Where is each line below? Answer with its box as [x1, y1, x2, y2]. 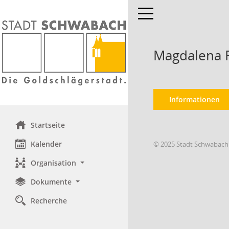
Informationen [169, 95, 220, 104]
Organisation [31, 158, 76, 168]
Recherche [31, 196, 67, 205]
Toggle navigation [138, 8, 198, 17]
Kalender [31, 139, 62, 149]
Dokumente [31, 177, 72, 187]
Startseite [31, 120, 65, 130]
